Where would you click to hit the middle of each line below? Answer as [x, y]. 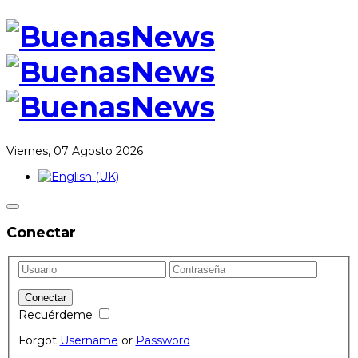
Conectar [41, 233]
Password [163, 341]
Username [89, 341]
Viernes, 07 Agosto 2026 [75, 151]
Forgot [39, 341]
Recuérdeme [55, 315]
